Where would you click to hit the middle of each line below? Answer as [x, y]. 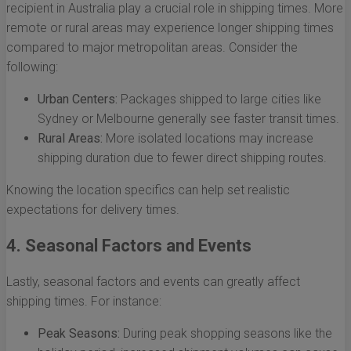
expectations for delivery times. [93, 210]
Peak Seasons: [79, 334]
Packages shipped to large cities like [219, 100]
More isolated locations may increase [208, 139]
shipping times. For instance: [84, 302]
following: [32, 67]
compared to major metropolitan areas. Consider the [152, 48]
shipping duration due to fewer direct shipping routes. [182, 158]
